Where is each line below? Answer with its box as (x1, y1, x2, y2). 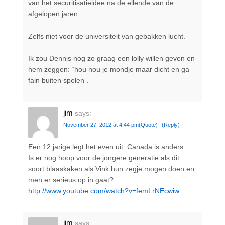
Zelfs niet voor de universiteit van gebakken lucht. (28, 32, 185, 40)
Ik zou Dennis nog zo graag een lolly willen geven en (28, 54, 195, 63)
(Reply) (162, 121, 180, 128)
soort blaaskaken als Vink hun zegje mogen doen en (28, 164, 194, 173)
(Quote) (139, 121, 158, 128)
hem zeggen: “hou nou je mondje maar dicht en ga (28, 65, 189, 74)
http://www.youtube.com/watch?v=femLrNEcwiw (28, 186, 179, 195)
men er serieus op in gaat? (28, 175, 114, 184)
